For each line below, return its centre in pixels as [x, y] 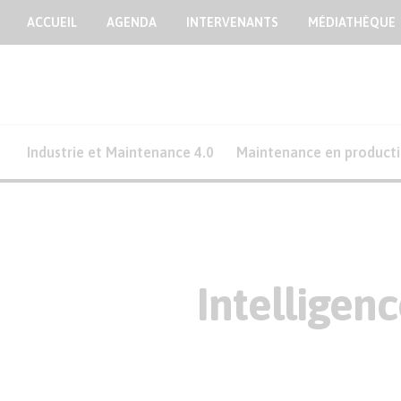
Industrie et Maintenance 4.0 [120, 152]
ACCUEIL [52, 22]
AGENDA [132, 22]
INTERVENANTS [232, 22]
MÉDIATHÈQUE [352, 22]
